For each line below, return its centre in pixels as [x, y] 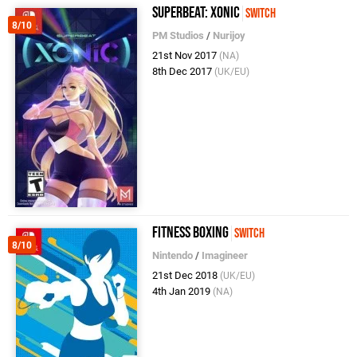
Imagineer [225, 255]
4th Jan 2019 [183, 291]
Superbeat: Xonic [196, 12]
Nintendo [173, 255]
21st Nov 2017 [186, 55]
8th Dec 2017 [184, 71]
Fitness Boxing [191, 232]
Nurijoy [229, 35]
